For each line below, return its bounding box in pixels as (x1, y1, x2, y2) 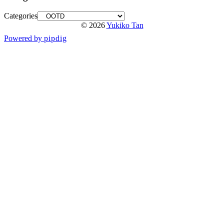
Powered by (4, 33, 44, 42)
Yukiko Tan (106, 20, 143, 29)
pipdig (44, 33, 67, 42)
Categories (4, 11, 37, 20)
